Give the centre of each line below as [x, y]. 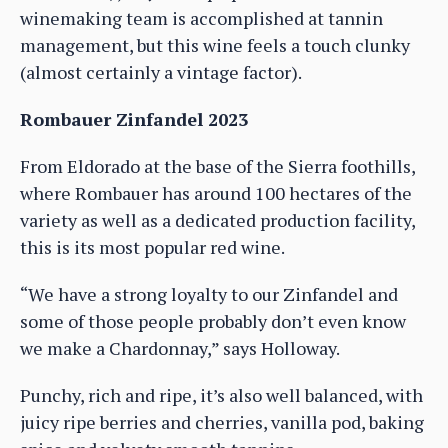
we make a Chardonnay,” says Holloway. [180, 347]
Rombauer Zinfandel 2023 [134, 118]
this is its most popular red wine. [152, 246]
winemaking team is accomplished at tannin [201, 17]
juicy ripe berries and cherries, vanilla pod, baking [222, 421]
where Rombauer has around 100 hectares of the [216, 192]
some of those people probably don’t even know [213, 320]
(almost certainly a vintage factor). [161, 71]
